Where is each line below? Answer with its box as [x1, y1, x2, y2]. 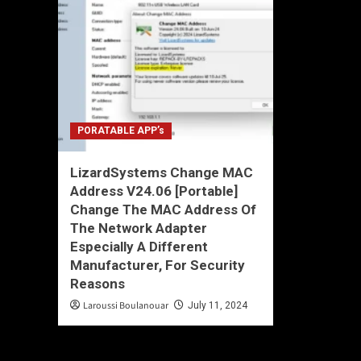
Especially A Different [70, 239, 208, 255]
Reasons [70, 276, 125, 292]
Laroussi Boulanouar [83, 299, 168, 313]
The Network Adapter [70, 220, 207, 236]
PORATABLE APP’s [77, 125, 164, 136]
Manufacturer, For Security [70, 257, 245, 273]
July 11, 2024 [188, 300, 247, 311]
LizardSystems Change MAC [70, 164, 253, 180]
